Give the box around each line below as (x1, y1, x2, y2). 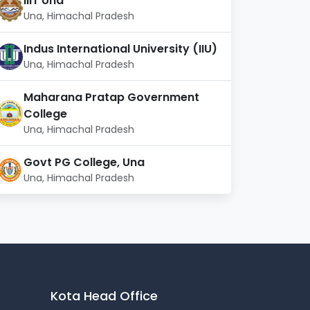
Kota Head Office (51, 287, 158, 305)
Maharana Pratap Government (24, 89, 199, 106)
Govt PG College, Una (24, 154, 145, 171)
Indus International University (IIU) (24, 41, 217, 57)
